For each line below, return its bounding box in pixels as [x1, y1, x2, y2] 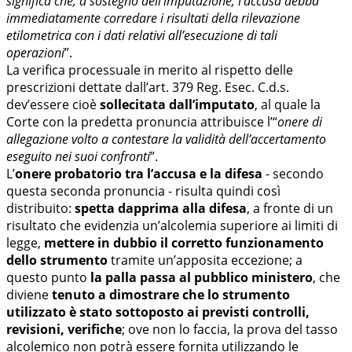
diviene [6, 285, 52, 303]
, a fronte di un [247, 199, 333, 217]
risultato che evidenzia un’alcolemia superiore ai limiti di [6, 216, 338, 234]
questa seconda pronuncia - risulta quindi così [6, 181, 280, 200]
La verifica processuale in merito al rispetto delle [6, 60, 293, 79]
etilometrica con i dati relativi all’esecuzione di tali [6, 26, 277, 44]
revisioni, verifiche [6, 320, 122, 338]
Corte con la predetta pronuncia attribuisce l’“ [6, 112, 277, 130]
